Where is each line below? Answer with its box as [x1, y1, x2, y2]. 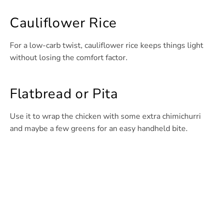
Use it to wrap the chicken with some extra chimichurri [10, 111, 201, 122]
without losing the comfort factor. [10, 52, 128, 64]
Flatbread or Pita [10, 85, 118, 104]
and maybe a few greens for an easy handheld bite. [10, 123, 188, 134]
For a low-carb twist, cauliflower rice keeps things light [10, 40, 203, 51]
